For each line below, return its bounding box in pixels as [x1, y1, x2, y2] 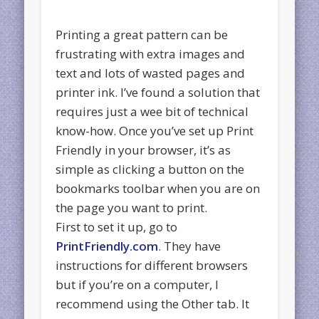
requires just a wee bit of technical [56, 103, 249, 120]
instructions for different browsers [56, 256, 249, 273]
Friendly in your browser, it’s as [56, 141, 231, 158]
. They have [158, 237, 221, 254]
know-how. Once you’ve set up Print [56, 122, 254, 139]
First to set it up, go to [56, 218, 178, 235]
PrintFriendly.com [56, 237, 159, 254]
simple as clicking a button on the [56, 160, 245, 177]
